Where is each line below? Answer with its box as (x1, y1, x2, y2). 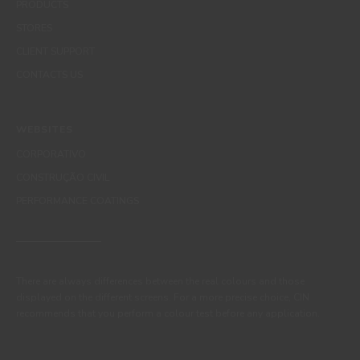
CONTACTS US (16, 68, 83, 81)
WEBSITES (16, 123, 73, 136)
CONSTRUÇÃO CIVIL (16, 171, 109, 184)
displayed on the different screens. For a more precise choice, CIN (16, 291, 309, 304)
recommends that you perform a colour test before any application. (16, 307, 320, 320)
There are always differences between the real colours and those (16, 275, 305, 288)
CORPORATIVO (16, 148, 86, 161)
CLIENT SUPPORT (16, 45, 95, 58)
